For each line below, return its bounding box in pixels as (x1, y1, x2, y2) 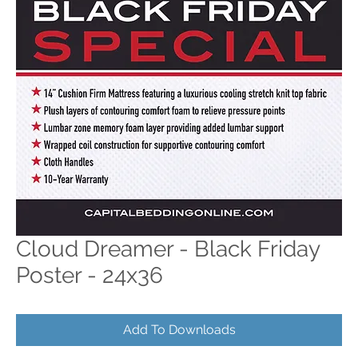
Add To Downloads (122, 322, 236, 337)
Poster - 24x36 (16, 262, 163, 288)
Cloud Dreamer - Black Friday (16, 236, 320, 262)
